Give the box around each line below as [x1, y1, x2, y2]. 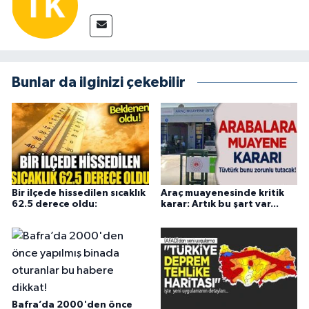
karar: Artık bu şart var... [160, 199, 279, 210]
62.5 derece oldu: [12, 199, 97, 210]
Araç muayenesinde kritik [160, 188, 284, 199]
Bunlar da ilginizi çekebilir [12, 75, 186, 90]
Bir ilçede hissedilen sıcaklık [12, 188, 146, 199]
